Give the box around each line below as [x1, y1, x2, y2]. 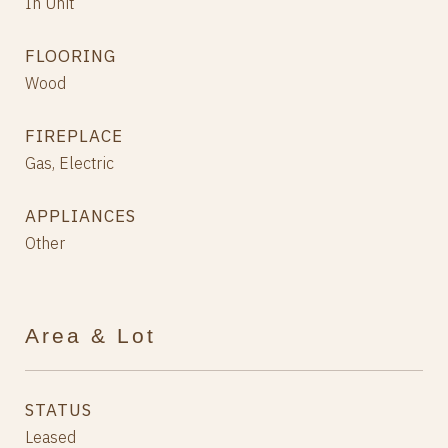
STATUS [25, 399, 92, 421]
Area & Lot [25, 324, 156, 347]
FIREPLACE [25, 125, 123, 147]
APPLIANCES [25, 205, 136, 227]
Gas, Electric [25, 153, 114, 173]
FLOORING [25, 45, 116, 67]
